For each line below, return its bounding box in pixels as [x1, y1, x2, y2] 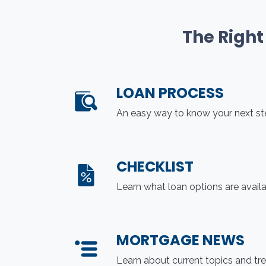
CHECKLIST [116, 156, 194, 176]
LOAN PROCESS [116, 83, 224, 103]
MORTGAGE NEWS [116, 230, 245, 250]
